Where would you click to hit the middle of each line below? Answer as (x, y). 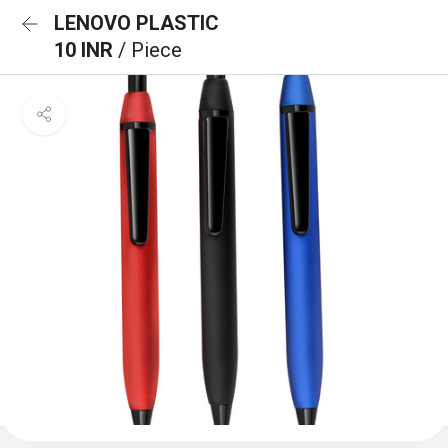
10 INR (86, 50)
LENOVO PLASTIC (136, 23)
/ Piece (150, 50)
